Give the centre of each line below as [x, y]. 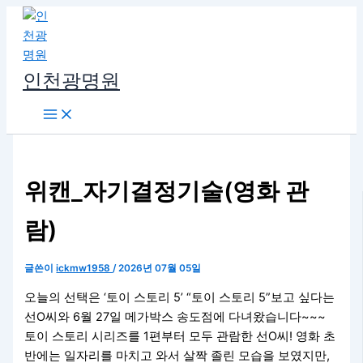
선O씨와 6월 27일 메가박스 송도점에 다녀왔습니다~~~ [175, 316]
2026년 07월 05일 [160, 269]
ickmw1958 [85, 269]
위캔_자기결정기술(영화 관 [167, 191]
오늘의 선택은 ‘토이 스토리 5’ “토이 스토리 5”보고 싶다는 [180, 297]
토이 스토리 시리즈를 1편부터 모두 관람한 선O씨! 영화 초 [180, 336]
